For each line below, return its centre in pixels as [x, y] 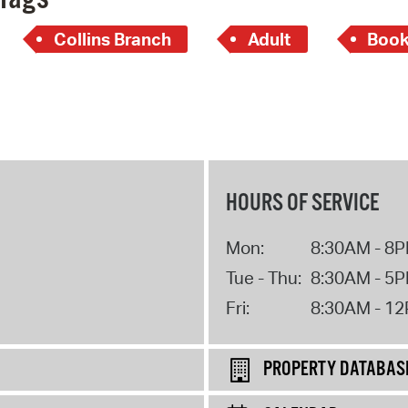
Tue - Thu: [263, 277]
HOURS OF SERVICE [302, 203]
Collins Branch [112, 40]
